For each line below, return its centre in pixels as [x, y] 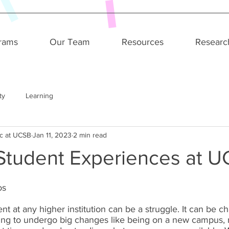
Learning [39, 95]
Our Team [70, 42]
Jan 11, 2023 [52, 135]
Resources [143, 42]
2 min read [90, 135]
